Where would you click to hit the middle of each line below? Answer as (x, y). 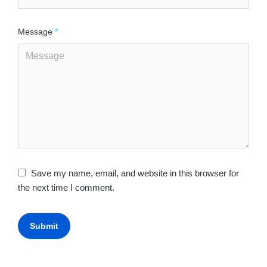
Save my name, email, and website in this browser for (135, 173)
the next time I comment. (66, 188)
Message (36, 32)
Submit (44, 226)
